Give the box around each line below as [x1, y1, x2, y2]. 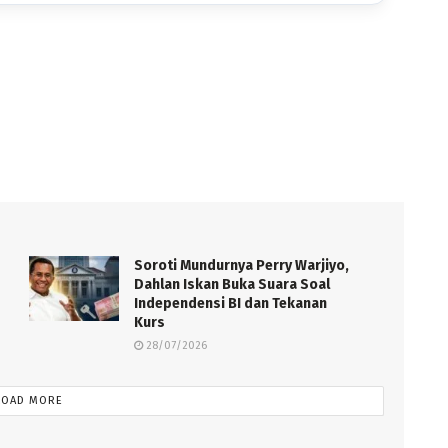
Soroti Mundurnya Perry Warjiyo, [134, 257, 349, 275]
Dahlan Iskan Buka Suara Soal [134, 276, 330, 294]
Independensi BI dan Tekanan [134, 295, 327, 313]
